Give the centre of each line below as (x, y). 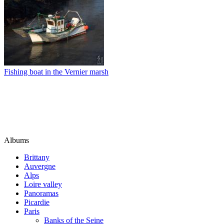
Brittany (37, 157)
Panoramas (41, 193)
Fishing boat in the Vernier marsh (56, 71)
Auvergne (40, 166)
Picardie (37, 202)
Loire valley (43, 184)
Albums (16, 140)
